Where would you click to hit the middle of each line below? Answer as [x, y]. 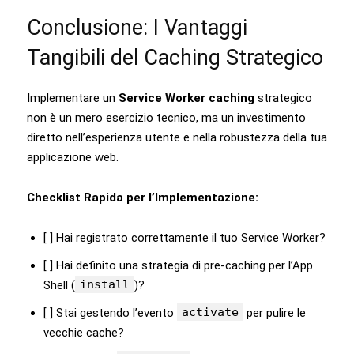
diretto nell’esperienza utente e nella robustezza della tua [177, 137]
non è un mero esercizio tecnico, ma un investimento [166, 117]
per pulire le [275, 313]
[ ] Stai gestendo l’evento [110, 313]
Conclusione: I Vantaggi [137, 27]
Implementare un [73, 98]
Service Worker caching [186, 98]
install [105, 284]
